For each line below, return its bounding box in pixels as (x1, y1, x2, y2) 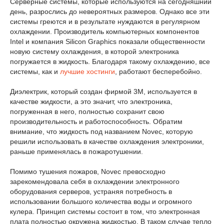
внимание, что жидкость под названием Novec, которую (10, 127, 193, 135)
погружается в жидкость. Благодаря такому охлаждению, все (10, 57, 210, 65)
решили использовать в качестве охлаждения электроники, (10, 137, 204, 145)
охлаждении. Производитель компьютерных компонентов (10, 27, 199, 35)
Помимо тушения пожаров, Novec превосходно (10, 167, 165, 175)
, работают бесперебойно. (115, 67, 202, 75)
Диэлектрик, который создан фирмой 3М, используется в (10, 87, 197, 95)
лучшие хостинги (60, 67, 115, 75)
